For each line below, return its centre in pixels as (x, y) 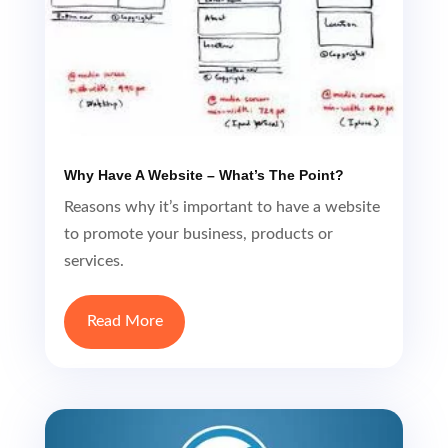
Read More (124, 248)
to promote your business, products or (198, 161)
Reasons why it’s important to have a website (221, 134)
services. (93, 188)
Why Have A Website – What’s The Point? (203, 102)
